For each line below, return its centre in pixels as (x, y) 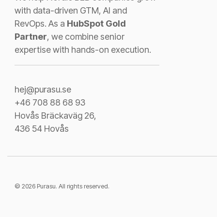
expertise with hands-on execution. (83, 49)
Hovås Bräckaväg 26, (55, 115)
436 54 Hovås (42, 128)
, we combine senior (86, 36)
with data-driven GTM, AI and (71, 10)
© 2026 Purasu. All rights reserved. (62, 186)
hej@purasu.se (43, 89)
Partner (31, 36)
